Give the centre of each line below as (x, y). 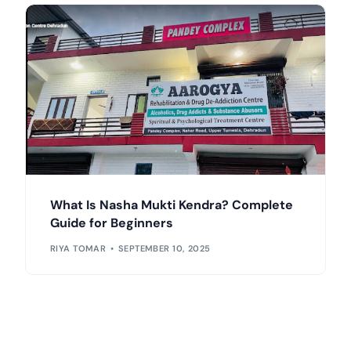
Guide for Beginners (111, 223)
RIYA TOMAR (78, 249)
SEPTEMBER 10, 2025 (164, 249)
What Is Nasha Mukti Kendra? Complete (171, 204)
